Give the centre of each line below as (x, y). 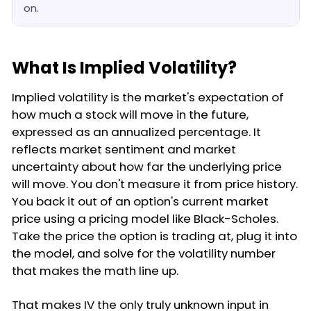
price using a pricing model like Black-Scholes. (145, 218)
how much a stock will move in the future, (130, 114)
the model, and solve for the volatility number (144, 253)
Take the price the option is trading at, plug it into (154, 236)
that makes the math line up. (95, 270)
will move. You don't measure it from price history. (155, 184)
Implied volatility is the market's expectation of (148, 97)
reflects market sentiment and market (124, 149)
